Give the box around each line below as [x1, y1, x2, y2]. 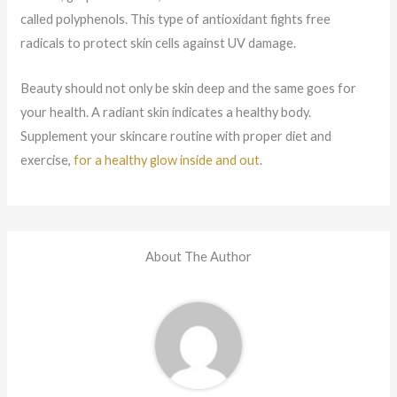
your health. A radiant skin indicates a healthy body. [19, 104, 311, 120]
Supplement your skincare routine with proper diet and [19, 128, 331, 144]
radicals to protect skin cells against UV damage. [19, 35, 296, 51]
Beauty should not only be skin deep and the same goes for [19, 80, 356, 96]
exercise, [19, 152, 74, 167]
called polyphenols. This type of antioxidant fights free [19, 12, 331, 27]
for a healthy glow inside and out [73, 152, 260, 167]
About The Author [145, 249, 252, 265]
